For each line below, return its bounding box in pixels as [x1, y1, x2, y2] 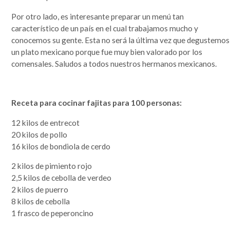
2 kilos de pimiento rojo [11, 161, 92, 171]
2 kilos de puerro [11, 185, 69, 195]
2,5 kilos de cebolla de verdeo [11, 173, 112, 183]
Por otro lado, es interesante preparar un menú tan [11, 11, 184, 21]
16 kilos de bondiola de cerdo [11, 141, 111, 151]
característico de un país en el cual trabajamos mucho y [11, 23, 199, 33]
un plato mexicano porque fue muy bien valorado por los [11, 47, 203, 56]
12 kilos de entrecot [11, 118, 80, 127]
